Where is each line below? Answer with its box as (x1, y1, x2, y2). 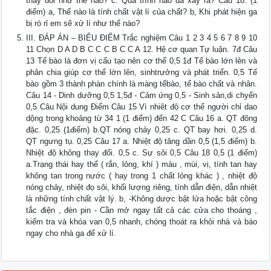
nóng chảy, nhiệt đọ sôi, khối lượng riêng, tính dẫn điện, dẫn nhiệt (26, 183, 257, 192)
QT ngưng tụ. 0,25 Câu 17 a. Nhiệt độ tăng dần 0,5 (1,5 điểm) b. (26, 137, 257, 146)
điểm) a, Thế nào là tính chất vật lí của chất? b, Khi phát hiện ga (26, 7, 257, 17)
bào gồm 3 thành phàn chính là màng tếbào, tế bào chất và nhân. (26, 79, 257, 89)
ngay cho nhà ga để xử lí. (26, 229, 117, 238)
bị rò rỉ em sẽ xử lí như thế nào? (26, 19, 140, 28)
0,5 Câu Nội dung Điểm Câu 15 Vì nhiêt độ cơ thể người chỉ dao (26, 102, 257, 112)
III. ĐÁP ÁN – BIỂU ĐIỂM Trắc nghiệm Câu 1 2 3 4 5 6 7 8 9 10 (26, 33, 257, 43)
